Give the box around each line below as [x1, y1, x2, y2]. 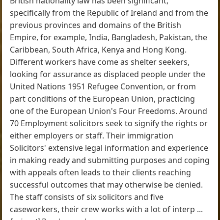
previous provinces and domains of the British [10, 19, 182, 30]
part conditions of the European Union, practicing [10, 93, 195, 104]
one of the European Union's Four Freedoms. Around [10, 105, 208, 116]
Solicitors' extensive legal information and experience [10, 142, 209, 153]
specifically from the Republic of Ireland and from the [10, 7, 209, 18]
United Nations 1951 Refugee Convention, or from [10, 81, 196, 92]
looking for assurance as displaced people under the [10, 68, 206, 80]
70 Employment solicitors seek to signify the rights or [10, 117, 208, 129]
